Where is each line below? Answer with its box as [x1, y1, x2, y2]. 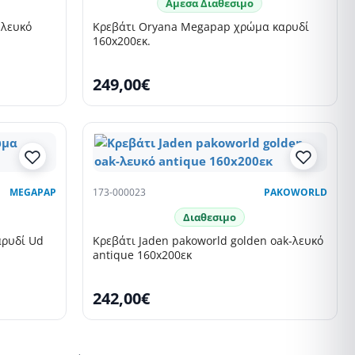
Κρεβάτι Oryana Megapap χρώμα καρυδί [92, 19, 309, 35]
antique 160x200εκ [92, 247, 192, 263]
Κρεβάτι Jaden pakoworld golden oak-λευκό [92, 233, 323, 249]
